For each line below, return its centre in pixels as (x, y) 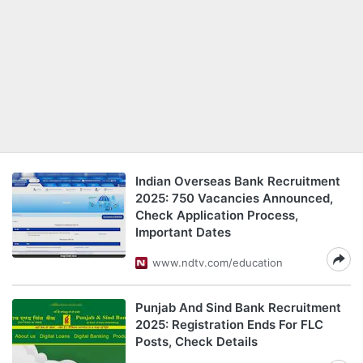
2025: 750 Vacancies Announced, (234, 198)
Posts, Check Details (196, 342)
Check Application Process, (217, 215)
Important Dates (183, 232)
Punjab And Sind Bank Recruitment (238, 307)
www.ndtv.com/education (218, 263)
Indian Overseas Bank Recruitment (238, 181)
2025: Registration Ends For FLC (229, 325)
